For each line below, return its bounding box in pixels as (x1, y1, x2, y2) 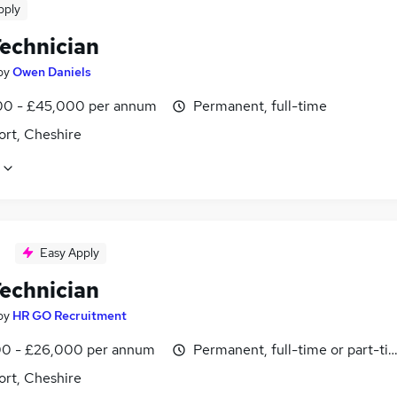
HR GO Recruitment (12, 307, 127, 324)
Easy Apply (40, 245, 99, 261)
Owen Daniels (12, 64, 91, 80)
